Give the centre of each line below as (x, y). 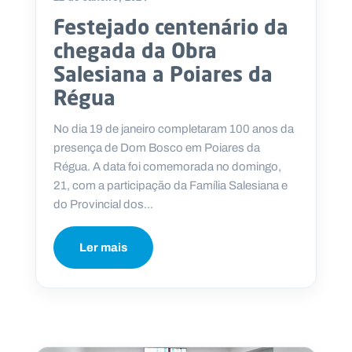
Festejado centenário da (171, 26)
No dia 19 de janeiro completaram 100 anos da (174, 128)
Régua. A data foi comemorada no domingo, (167, 166)
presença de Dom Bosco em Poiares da (157, 147)
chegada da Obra (135, 50)
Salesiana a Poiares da (163, 73)
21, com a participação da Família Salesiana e (170, 185)
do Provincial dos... (103, 204)
